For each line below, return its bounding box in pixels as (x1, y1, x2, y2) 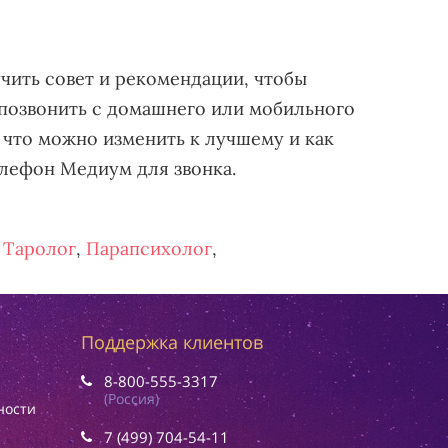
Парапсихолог (86, 237, 212, 260)
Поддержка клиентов (81, 330, 263, 354)
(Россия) (104, 389, 159, 408)
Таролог (3, 237, 76, 260)
